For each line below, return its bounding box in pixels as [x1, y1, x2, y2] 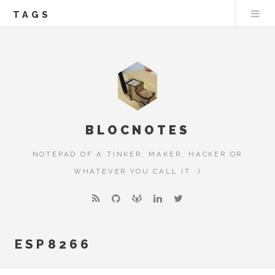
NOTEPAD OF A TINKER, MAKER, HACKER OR [32, 150, 243, 159]
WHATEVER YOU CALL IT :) [73, 167, 202, 176]
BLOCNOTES [85, 122, 190, 137]
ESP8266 [15, 236, 92, 252]
